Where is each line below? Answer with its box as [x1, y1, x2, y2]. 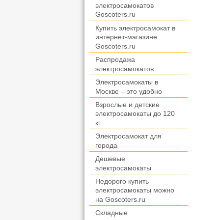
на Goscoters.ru [95, 195, 145, 204]
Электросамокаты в [95, 78, 158, 86]
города [95, 141, 117, 150]
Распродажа [95, 55, 135, 64]
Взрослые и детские [95, 101, 160, 109]
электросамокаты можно [95, 186, 174, 194]
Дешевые [95, 155, 125, 163]
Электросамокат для [95, 132, 162, 140]
